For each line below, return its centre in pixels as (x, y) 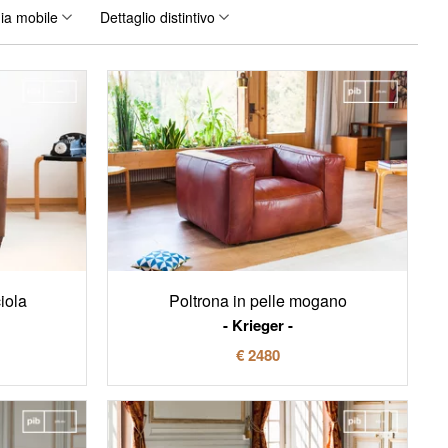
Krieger (257, 324)
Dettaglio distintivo (157, 17)
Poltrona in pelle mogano (257, 300)
